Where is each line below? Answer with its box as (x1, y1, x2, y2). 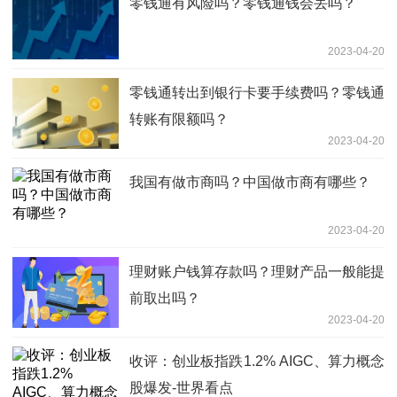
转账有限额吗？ (129, 111, 229, 127)
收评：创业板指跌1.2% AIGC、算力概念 (129, 353, 385, 369)
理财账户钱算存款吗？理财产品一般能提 (129, 263, 385, 279)
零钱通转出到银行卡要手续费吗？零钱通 (129, 84, 385, 100)
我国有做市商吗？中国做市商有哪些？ (129, 174, 370, 190)
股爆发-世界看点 (129, 379, 233, 395)
